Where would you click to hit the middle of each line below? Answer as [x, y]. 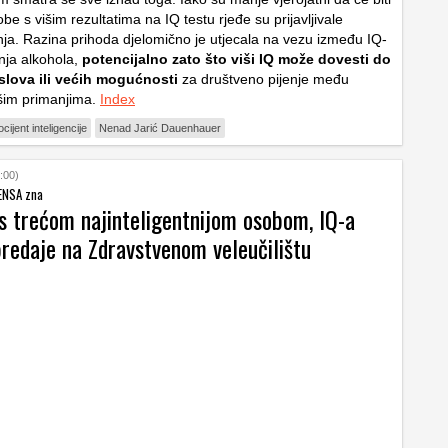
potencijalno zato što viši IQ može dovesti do [236, 59]
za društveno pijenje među [263, 79]
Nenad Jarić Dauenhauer [160, 128]
